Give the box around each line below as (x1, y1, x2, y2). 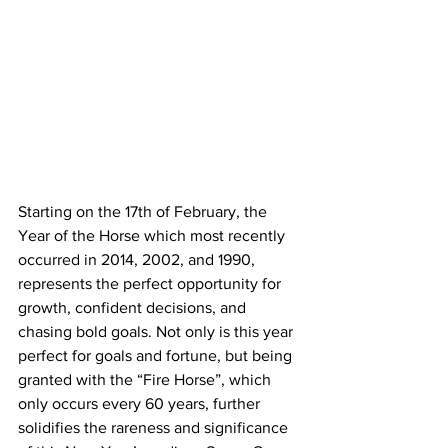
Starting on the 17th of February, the (18, 202, 271, 220)
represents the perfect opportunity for (18, 274, 285, 292)
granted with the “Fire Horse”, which (18, 370, 275, 388)
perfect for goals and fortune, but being (18, 346, 296, 364)
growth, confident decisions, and (18, 298, 250, 316)
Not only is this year (156, 322, 297, 340)
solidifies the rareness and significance (18, 418, 292, 436)
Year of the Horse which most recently (18, 226, 289, 244)
